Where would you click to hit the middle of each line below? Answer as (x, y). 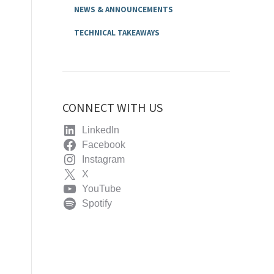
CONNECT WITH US (113, 108)
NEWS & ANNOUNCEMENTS (124, 10)
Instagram (103, 160)
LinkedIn (100, 130)
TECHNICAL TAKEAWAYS (117, 32)
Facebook (103, 145)
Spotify (97, 204)
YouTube (101, 189)
